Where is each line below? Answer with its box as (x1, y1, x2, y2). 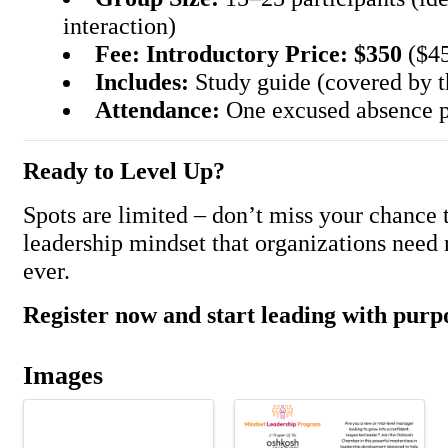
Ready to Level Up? (23, 157, 225, 184)
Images (23, 361, 103, 390)
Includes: (95, 68, 190, 95)
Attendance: (95, 96, 221, 123)
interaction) (63, 12, 176, 39)
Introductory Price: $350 (146, 40, 403, 67)
